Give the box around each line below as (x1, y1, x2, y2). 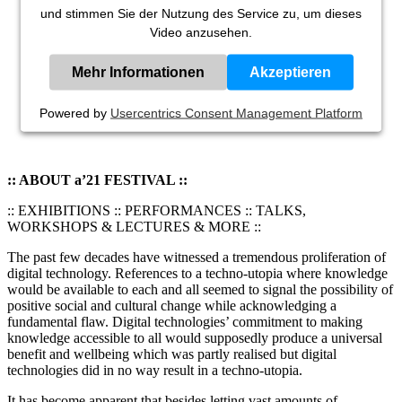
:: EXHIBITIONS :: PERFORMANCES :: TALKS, (7, 203, 306, 218)
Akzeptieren (249, 64, 331, 80)
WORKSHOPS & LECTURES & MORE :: (7, 219, 261, 234)
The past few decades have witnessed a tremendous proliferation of (7, 249, 386, 265)
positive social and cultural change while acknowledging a (7, 298, 336, 313)
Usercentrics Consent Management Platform (110, 105, 363, 120)
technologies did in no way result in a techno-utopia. (7, 363, 302, 378)
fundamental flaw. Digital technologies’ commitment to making (7, 314, 363, 329)
